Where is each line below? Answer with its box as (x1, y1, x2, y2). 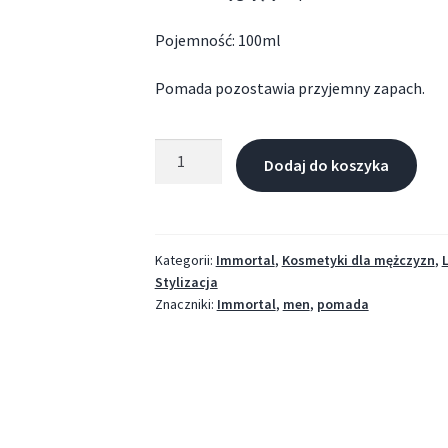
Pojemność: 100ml (154, 30, 281, 51)
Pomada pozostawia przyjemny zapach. (154, 77, 425, 98)
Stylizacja (154, 273, 218, 292)
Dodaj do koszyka (264, 155, 390, 176)
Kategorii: (154, 251, 216, 270)
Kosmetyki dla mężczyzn (281, 251, 435, 270)
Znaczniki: (154, 295, 217, 314)
